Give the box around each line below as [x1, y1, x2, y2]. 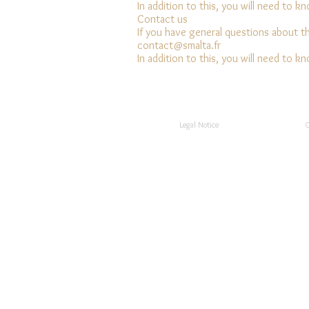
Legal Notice [179, 119, 219, 130]
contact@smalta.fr [137, 38, 221, 52]
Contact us [137, 12, 188, 26]
